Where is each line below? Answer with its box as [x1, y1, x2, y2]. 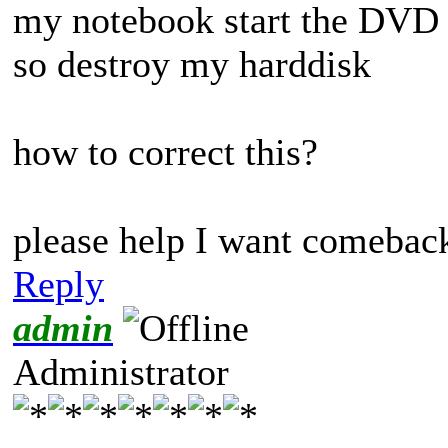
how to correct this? [13, 130, 318, 173]
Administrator [13, 350, 229, 393]
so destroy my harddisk [13, 42, 371, 85]
